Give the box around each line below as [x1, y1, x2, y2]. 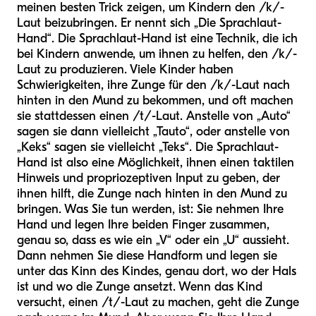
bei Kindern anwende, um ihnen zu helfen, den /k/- [17, 47, 297, 62]
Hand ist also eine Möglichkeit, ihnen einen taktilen [17, 155, 294, 171]
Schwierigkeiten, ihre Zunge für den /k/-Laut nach [17, 78, 290, 93]
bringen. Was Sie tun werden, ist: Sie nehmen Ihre [17, 202, 284, 217]
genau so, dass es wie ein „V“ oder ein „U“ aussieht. [17, 233, 289, 248]
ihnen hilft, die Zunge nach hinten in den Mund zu [17, 186, 287, 202]
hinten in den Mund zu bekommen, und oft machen [17, 93, 293, 109]
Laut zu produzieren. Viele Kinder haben [17, 62, 233, 78]
